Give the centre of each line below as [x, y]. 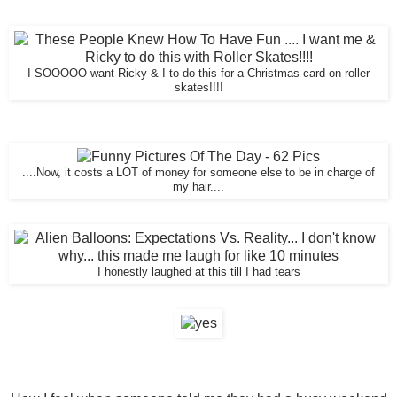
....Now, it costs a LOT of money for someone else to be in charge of [198, 173]
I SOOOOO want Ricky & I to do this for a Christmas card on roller [198, 74]
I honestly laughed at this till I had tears [198, 272]
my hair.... [198, 187]
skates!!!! [198, 88]
